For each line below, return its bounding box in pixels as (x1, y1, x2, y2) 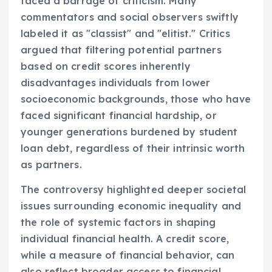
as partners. (21, 158, 82, 171)
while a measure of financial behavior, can (21, 249, 234, 262)
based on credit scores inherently (21, 60, 191, 73)
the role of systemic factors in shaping (21, 216, 216, 229)
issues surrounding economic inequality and (21, 200, 241, 212)
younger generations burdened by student (21, 126, 238, 138)
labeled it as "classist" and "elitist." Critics (21, 27, 230, 40)
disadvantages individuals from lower (21, 76, 211, 89)
